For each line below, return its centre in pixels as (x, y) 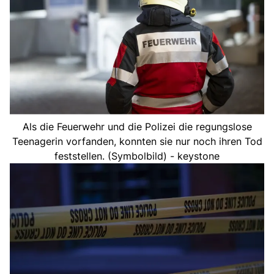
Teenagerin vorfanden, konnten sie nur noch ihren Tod (137, 141)
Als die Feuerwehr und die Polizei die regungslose (137, 126)
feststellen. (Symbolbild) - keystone (137, 156)
